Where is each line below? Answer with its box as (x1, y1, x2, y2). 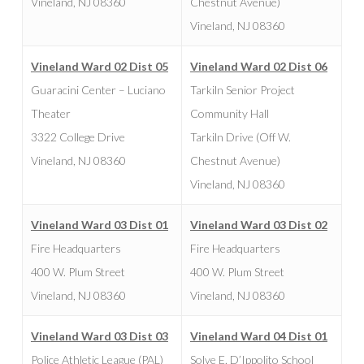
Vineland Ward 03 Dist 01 (30, 217, 168, 232)
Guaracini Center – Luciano (30, 82, 166, 97)
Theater (30, 106, 71, 120)
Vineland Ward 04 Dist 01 (189, 328, 327, 343)
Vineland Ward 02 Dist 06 (189, 58, 327, 73)
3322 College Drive (30, 129, 125, 144)
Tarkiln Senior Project (189, 82, 295, 97)
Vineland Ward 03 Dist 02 (189, 217, 327, 232)
